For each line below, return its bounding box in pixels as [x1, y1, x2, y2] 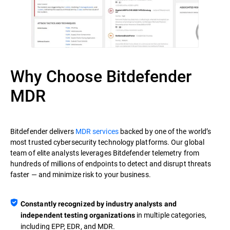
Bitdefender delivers [10, 126, 75, 137]
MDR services [75, 126, 119, 137]
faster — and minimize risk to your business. [10, 169, 151, 180]
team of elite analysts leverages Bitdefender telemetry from [10, 148, 199, 158]
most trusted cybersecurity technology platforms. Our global [10, 137, 204, 147]
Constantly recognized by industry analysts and [21, 200, 177, 208]
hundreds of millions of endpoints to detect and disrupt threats [10, 159, 212, 169]
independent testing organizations [21, 211, 135, 220]
